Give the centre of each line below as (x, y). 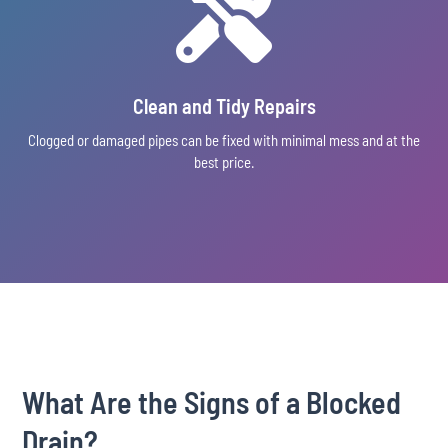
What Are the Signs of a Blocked (212, 402)
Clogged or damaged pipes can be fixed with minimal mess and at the (224, 140)
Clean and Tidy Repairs (224, 106)
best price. (224, 162)
